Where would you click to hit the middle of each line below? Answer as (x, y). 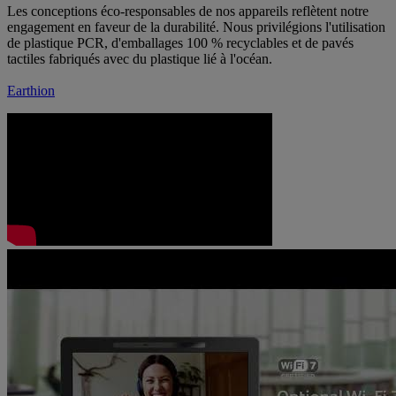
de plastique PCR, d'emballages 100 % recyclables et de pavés (180, 42)
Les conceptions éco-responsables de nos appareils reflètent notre (188, 11)
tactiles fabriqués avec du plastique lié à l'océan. (140, 58)
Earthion (31, 90)
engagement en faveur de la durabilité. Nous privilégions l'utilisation (196, 27)
